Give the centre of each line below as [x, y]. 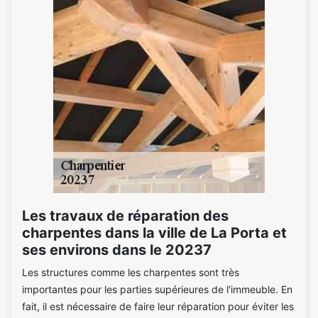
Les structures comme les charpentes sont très [131, 272]
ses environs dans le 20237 [117, 250]
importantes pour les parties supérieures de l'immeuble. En [157, 289]
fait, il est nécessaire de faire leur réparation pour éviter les [158, 306]
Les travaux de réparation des [125, 216]
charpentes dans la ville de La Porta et [154, 233]
